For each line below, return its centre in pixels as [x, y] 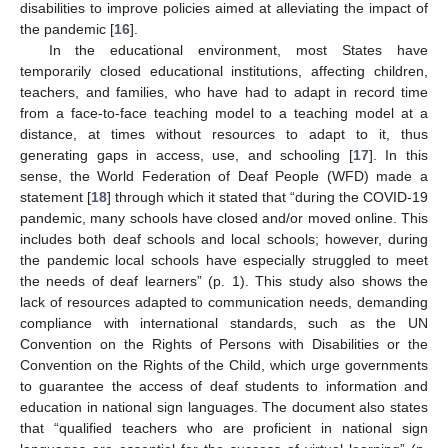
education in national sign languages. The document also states [224, 406]
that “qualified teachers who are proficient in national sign [224, 427]
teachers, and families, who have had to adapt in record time [224, 91]
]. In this [398, 154]
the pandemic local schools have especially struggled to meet [224, 259]
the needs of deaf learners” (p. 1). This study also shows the [224, 280]
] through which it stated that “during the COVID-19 [267, 196]
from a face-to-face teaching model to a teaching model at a [224, 112]
